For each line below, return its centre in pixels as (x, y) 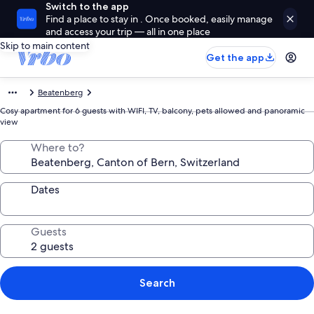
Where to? (57, 148)
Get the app (235, 57)
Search (157, 283)
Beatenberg (60, 93)
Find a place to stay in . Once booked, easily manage (159, 19)
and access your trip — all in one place (128, 32)
